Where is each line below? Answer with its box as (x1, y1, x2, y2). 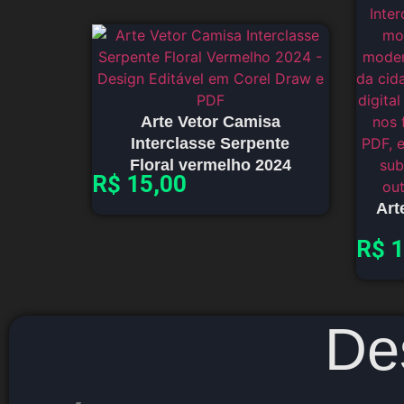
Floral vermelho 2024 (129, 155, 291, 174)
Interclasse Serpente (131, 133, 290, 152)
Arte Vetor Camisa (140, 112, 280, 131)
